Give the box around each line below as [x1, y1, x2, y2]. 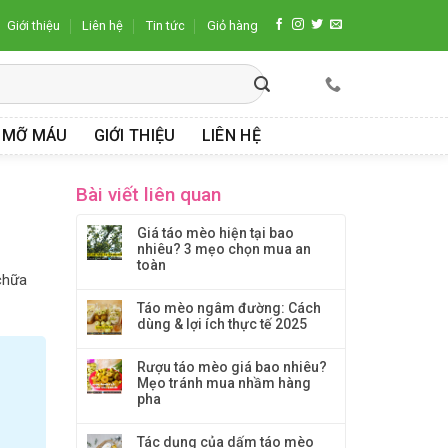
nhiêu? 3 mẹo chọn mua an [137, 241, 311, 257]
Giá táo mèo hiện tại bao [137, 225, 294, 241]
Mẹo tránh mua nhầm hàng [137, 375, 311, 391]
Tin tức [145, 18, 185, 33]
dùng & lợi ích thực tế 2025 [137, 316, 307, 332]
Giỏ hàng [207, 18, 259, 33]
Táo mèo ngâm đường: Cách [137, 300, 321, 316]
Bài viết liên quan [76, 183, 221, 206]
